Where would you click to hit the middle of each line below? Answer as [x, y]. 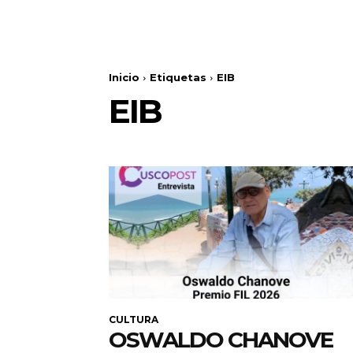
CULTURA [134, 320]
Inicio [124, 78]
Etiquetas [178, 78]
